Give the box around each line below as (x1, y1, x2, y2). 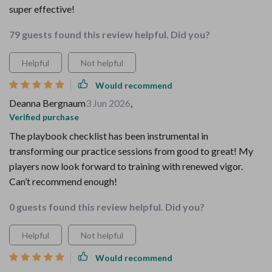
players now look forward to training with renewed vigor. (9, 160, 243, 172)
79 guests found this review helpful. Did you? (9, 29, 210, 40)
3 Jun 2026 (86, 97, 131, 109)
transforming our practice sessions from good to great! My (9, 145, 253, 157)
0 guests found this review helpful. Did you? (9, 201, 205, 212)
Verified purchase (9, 112, 79, 122)
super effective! (9, 3, 75, 15)
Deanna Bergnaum (9, 97, 86, 109)
